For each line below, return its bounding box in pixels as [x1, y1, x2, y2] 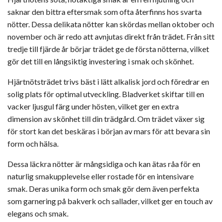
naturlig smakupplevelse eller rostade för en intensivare [7, 171, 194, 181]
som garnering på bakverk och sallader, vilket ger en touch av [7, 196, 213, 206]
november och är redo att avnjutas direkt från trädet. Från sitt [7, 31, 215, 41]
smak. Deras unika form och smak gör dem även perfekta [7, 183, 199, 193]
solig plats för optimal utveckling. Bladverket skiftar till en [7, 89, 204, 99]
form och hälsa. [7, 138, 58, 148]
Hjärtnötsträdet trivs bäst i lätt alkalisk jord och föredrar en [7, 76, 209, 86]
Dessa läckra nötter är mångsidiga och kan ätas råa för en [7, 159, 200, 168]
